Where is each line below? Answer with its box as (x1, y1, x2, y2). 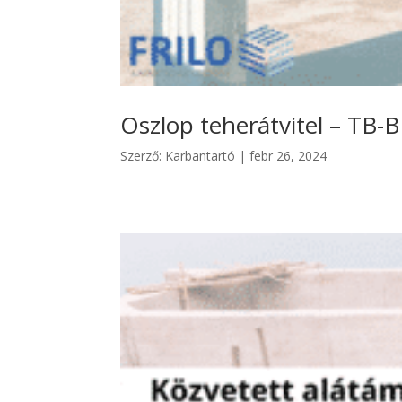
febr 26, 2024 (249, 146, 328, 164)
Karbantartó (165, 146, 236, 164)
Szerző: (120, 146, 166, 164)
